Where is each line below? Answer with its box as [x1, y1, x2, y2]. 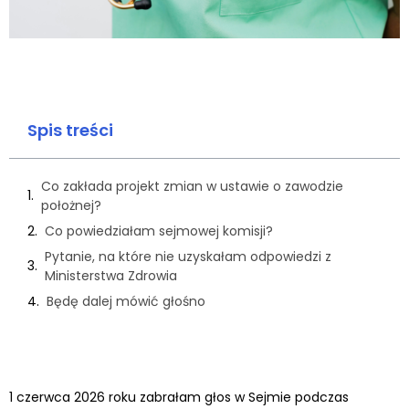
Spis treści [27, 118, 113, 142]
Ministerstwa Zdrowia [45, 266, 177, 285]
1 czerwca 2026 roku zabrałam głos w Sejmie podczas [9, 387, 349, 406]
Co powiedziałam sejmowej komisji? [45, 221, 273, 240]
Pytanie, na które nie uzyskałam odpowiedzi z [45, 246, 331, 266]
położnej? [41, 195, 101, 215]
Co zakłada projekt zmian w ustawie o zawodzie [41, 176, 343, 195]
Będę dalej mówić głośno [47, 291, 205, 310]
